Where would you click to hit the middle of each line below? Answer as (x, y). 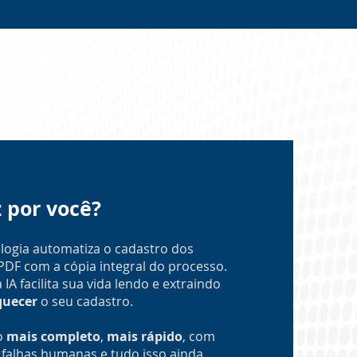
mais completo (53, 336)
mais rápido (144, 336)
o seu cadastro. (85, 301)
